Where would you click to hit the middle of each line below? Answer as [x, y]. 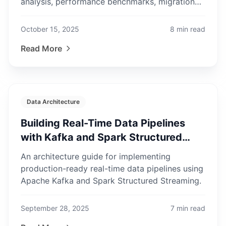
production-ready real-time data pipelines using [112, 168]
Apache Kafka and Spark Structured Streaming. [111, 181]
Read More [41, 48]
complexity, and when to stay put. [86, 14]
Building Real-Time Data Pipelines [103, 123]
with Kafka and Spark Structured [101, 137]
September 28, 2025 [55, 208]
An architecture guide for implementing [96, 156]
